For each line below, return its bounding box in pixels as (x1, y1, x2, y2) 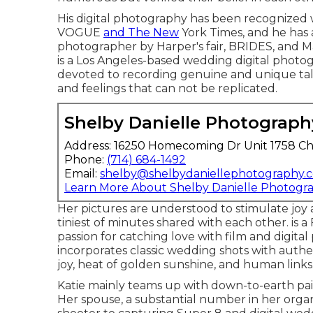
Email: (64, 167, 100, 180)
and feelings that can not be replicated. (57, 82, 277, 95)
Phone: (64, 153, 107, 166)
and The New (103, 26, 179, 39)
